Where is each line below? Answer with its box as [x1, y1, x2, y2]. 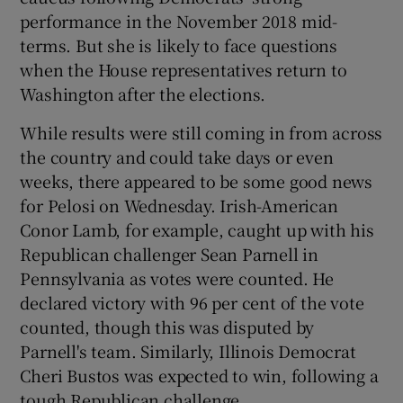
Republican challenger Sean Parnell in [20, 241, 319, 265]
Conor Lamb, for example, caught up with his [20, 217, 374, 241]
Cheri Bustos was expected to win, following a [20, 363, 379, 387]
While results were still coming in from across [20, 120, 383, 144]
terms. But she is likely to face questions [20, 32, 338, 57]
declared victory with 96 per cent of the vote [20, 290, 364, 314]
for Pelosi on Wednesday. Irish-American [20, 193, 338, 217]
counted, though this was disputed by [20, 314, 315, 338]
